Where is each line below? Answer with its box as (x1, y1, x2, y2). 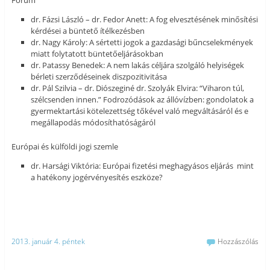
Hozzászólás (218, 236, 259, 247)
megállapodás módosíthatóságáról (31, 117, 156, 128)
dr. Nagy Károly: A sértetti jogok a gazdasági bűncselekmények (31, 37, 254, 48)
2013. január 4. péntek (11, 236, 85, 247)
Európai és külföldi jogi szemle (11, 141, 118, 152)
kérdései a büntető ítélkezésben (31, 25, 145, 37)
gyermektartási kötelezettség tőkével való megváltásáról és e (31, 105, 249, 117)
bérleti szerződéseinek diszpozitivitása (31, 71, 168, 83)
